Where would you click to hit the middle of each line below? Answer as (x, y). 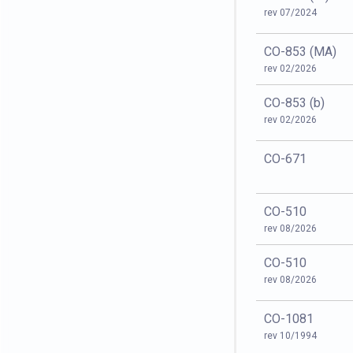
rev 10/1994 (290, 336)
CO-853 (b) (294, 103)
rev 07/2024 (290, 13)
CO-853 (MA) (300, 52)
